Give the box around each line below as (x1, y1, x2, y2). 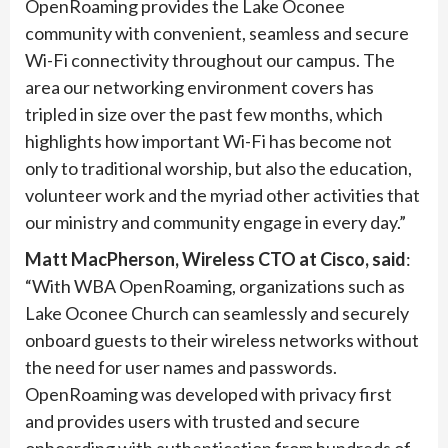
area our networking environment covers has (25, 76, 374, 99)
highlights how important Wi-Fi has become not (25, 130, 392, 153)
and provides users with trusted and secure (25, 410, 360, 433)
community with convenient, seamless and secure (25, 22, 409, 45)
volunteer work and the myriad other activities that (25, 184, 420, 207)
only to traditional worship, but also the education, (25, 157, 412, 180)
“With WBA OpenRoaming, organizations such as (25, 275, 405, 298)
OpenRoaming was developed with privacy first (25, 383, 392, 406)
